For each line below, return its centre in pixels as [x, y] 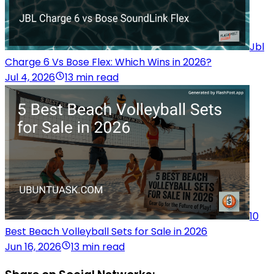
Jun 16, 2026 [33, 247]
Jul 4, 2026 [30, 78]
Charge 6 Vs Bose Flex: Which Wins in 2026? [108, 62]
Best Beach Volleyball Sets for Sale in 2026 [106, 232]
